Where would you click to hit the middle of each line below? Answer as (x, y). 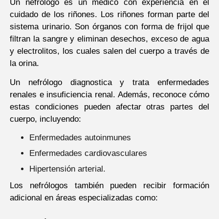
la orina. (24, 63)
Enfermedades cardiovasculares (88, 153)
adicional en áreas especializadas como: (84, 197)
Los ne (24, 185)
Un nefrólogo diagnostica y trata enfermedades (109, 83)
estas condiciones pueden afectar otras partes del (109, 107)
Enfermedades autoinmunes (80, 137)
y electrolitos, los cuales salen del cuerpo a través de (109, 51)
